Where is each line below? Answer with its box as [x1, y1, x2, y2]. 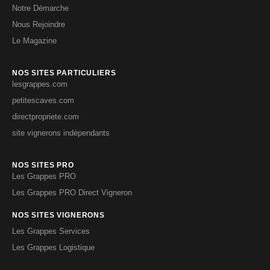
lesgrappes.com [12, 79, 67, 89]
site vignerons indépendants [12, 128, 110, 137]
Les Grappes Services [12, 226, 90, 236]
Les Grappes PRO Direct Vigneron [12, 187, 132, 197]
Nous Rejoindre [12, 19, 65, 29]
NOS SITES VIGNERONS [12, 210, 105, 219]
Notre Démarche [12, 3, 69, 13]
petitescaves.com [12, 95, 74, 105]
